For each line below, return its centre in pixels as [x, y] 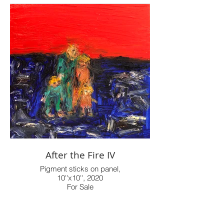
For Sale [80, 187]
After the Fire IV [80, 155]
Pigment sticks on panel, [80, 169]
